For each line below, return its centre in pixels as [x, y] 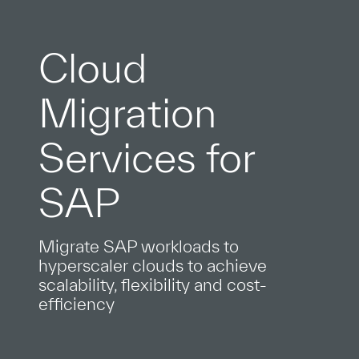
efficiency [77, 304]
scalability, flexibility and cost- [153, 284]
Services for [147, 157]
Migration [127, 112]
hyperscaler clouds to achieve [153, 265]
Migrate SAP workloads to [139, 246]
